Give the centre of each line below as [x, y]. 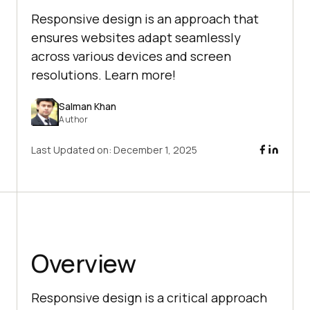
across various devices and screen [131, 56]
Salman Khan [88, 106]
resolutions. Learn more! [103, 75]
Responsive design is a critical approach [149, 298]
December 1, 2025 [155, 150]
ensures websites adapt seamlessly [136, 38]
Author [73, 119]
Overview [83, 264]
